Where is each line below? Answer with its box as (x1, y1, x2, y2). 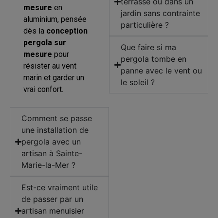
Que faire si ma (121, 42, 176, 53)
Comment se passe (21, 113, 92, 124)
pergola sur (23, 37, 67, 47)
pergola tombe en (121, 54, 186, 64)
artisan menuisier (21, 206, 84, 216)
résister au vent (23, 61, 77, 71)
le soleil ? (121, 77, 155, 88)
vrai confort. (23, 84, 64, 94)
